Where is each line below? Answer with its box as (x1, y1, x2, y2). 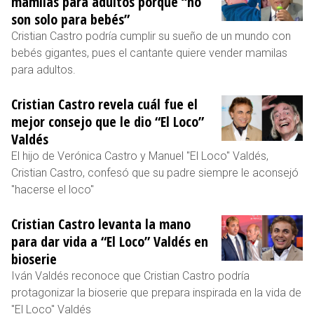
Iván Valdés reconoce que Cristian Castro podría (11, 268, 250, 282)
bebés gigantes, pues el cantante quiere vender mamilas (11, 46, 287, 60)
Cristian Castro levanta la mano (11, 214, 191, 233)
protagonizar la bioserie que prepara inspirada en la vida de (11, 285, 301, 299)
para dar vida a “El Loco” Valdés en (11, 231, 208, 251)
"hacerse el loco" (11, 182, 94, 196)
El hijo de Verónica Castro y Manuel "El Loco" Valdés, (11, 149, 268, 163)
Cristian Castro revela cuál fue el (11, 94, 198, 114)
